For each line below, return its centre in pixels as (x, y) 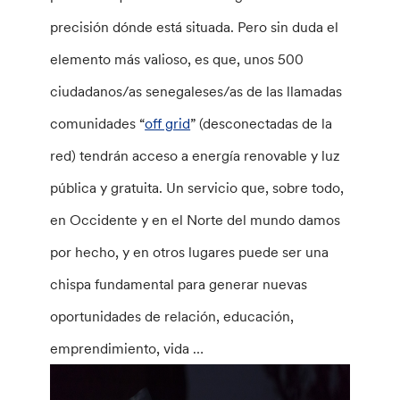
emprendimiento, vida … (127, 348)
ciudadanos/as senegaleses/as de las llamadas (196, 91)
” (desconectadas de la (262, 123)
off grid (168, 123)
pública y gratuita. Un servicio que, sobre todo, (197, 187)
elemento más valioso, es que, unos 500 (177, 59)
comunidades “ (98, 123)
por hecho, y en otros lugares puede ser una (190, 252)
